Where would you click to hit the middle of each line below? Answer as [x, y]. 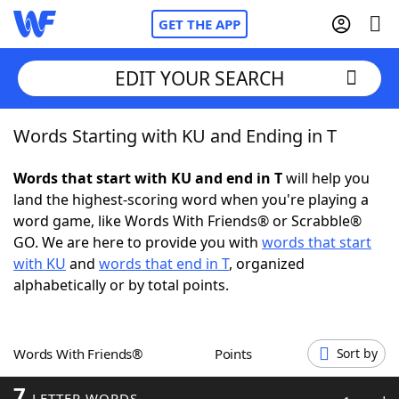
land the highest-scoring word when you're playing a [191, 199]
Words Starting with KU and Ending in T [175, 136]
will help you [326, 178]
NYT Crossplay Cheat [118, 232]
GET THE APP [199, 24]
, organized [267, 264]
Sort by [357, 353]
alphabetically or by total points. [121, 285]
